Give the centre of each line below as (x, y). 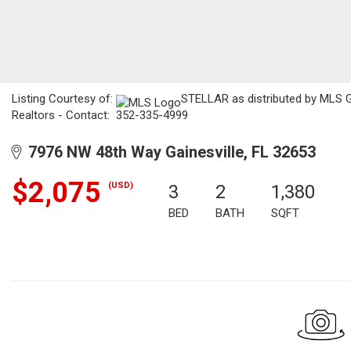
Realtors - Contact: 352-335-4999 (100, 115)
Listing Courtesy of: (64, 99)
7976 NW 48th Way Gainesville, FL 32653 (168, 152)
